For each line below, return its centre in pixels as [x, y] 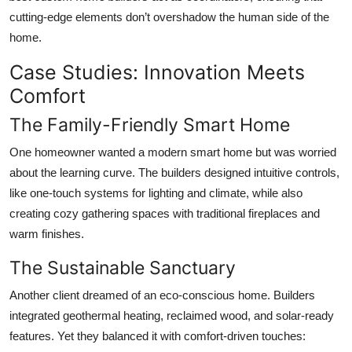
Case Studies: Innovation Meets [157, 73]
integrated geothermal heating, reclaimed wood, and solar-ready [172, 316]
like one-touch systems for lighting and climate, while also [156, 193]
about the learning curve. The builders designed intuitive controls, [174, 173]
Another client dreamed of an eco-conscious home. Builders [162, 295]
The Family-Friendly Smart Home [150, 125]
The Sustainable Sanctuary [123, 268]
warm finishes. [47, 234]
